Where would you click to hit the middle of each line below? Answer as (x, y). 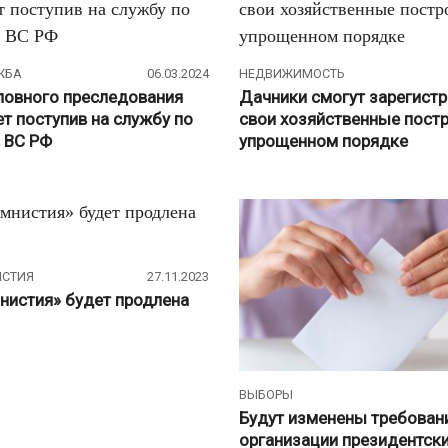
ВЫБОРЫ (266, 395)
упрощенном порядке (323, 140)
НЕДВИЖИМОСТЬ (291, 74)
